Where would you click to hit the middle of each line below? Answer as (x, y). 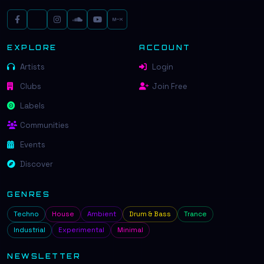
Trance (195, 214)
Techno (26, 214)
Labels (32, 106)
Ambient (102, 214)
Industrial (29, 230)
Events (33, 145)
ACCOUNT (165, 47)
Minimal (130, 230)
